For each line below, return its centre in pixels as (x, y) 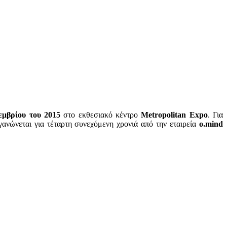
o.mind (211, 124)
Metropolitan (164, 115)
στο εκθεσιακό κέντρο (102, 115)
